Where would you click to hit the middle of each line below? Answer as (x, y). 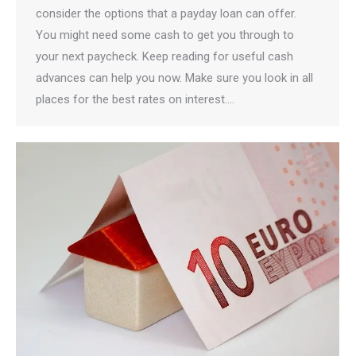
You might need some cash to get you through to (165, 35)
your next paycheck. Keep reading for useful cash (164, 56)
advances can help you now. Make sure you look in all (174, 78)
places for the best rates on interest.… (135, 99)
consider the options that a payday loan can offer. (166, 14)
